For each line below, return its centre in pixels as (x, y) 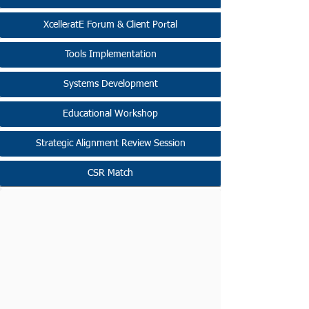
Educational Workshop (110, 114)
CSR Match (110, 173)
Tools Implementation (110, 54)
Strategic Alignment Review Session (110, 143)
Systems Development (110, 84)
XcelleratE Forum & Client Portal (110, 25)
